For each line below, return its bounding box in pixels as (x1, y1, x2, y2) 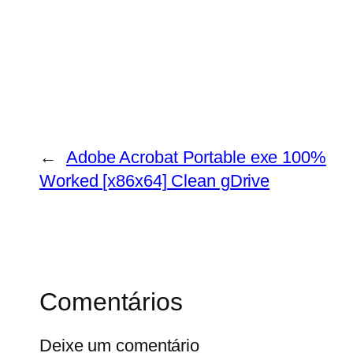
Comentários (39, 287, 183, 316)
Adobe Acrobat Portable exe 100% (65, 147, 326, 167)
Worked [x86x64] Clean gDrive (39, 170, 270, 191)
